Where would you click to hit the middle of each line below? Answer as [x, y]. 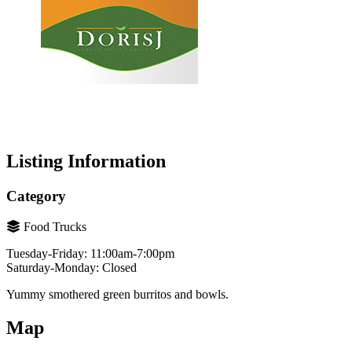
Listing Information [86, 161]
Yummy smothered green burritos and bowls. [117, 294]
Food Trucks [55, 226]
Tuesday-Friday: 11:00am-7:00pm [90, 253]
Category [36, 196]
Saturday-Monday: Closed [71, 267]
